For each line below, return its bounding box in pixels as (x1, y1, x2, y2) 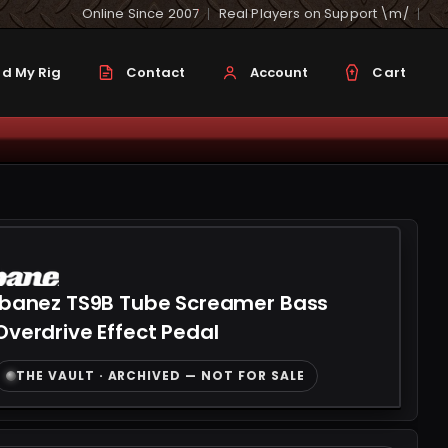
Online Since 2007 (81, 4, 200, 23)
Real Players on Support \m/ (218, 4, 409, 23)
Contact (125, 63, 186, 83)
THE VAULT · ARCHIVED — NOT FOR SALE (16, 366, 305, 384)
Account (249, 63, 309, 83)
